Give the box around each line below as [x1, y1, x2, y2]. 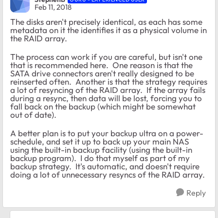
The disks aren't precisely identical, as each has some [10, 17, 202, 27]
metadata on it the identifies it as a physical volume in [10, 25, 207, 36]
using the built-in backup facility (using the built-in [10, 145, 192, 155]
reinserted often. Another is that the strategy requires [10, 76, 207, 87]
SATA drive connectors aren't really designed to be [10, 68, 194, 79]
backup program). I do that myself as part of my [10, 153, 190, 163]
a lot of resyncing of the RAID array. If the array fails [10, 85, 205, 95]
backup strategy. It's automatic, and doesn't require [10, 161, 200, 172]
